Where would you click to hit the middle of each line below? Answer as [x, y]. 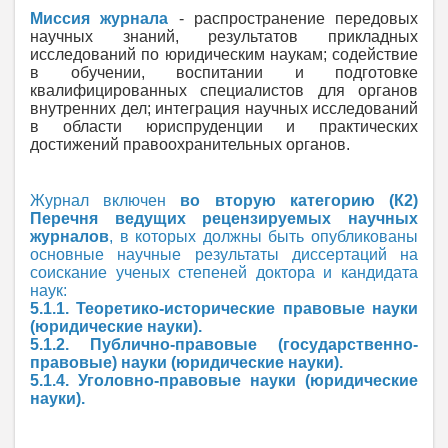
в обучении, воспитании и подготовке [224, 72]
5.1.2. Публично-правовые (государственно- [224, 344]
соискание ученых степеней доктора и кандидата [224, 272]
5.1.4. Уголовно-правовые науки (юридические [224, 380]
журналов [69, 236]
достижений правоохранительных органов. [190, 144]
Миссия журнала [99, 18]
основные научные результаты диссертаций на [224, 254]
